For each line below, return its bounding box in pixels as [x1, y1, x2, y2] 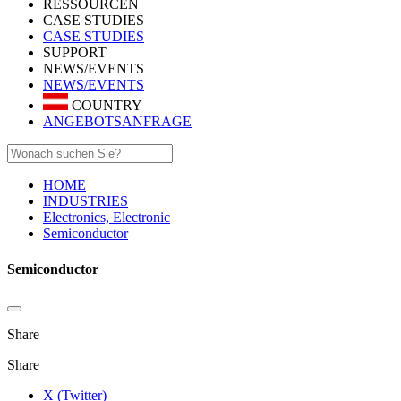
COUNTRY [68, 98, 142, 114]
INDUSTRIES [43, 193, 128, 209]
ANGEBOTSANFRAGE [43, 114, 192, 130]
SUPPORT [43, 45, 107, 60]
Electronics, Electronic [43, 209, 170, 226]
